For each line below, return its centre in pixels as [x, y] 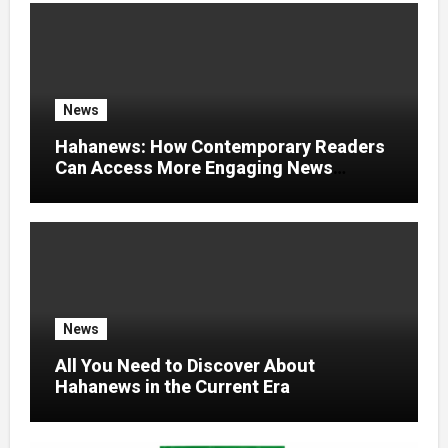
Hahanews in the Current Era [172, 387]
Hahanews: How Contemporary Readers [219, 147]
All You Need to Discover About [184, 366]
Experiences [105, 189]
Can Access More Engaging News [193, 168]
